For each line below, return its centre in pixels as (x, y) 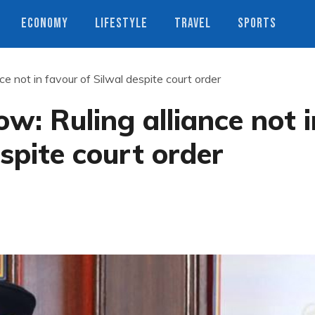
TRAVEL (193, 24)
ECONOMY (45, 24)
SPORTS (257, 24)
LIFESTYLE (121, 24)
